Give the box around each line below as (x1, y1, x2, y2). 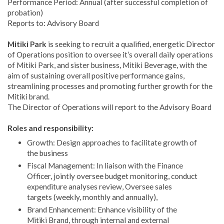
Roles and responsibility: (7, 123, 93, 133)
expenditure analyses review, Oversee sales (26, 181, 172, 191)
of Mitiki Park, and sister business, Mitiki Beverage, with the (7, 60, 207, 70)
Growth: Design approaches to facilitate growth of (26, 137, 197, 147)
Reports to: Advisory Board (7, 18, 99, 28)
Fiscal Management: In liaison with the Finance (26, 160, 183, 170)
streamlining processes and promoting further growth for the (7, 81, 212, 91)
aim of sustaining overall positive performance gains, (7, 71, 184, 80)
